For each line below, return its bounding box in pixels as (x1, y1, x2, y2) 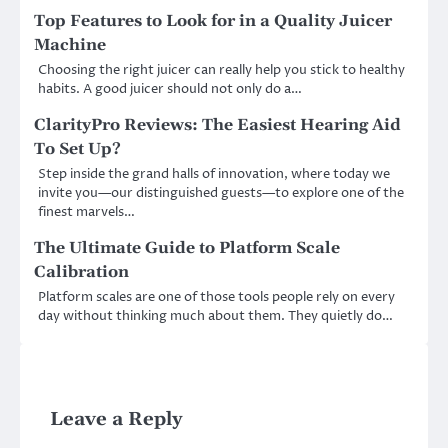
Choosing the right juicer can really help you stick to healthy (38, 60, 405, 79)
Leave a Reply (50, 407, 183, 431)
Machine (34, 34, 106, 55)
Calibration (34, 261, 129, 282)
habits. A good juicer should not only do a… (38, 79, 302, 98)
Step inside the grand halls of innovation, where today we (38, 164, 390, 183)
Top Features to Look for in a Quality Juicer (34, 10, 392, 31)
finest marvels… (38, 202, 135, 221)
